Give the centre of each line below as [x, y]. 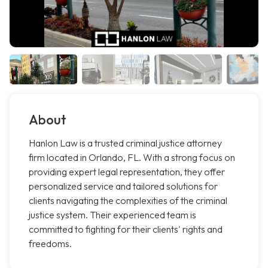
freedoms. [50, 244]
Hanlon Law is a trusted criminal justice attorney [125, 143]
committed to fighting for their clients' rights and [126, 229]
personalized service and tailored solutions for [123, 186]
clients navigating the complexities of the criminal [128, 201]
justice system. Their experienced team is [112, 215]
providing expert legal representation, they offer [127, 172]
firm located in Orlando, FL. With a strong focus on [132, 158]
